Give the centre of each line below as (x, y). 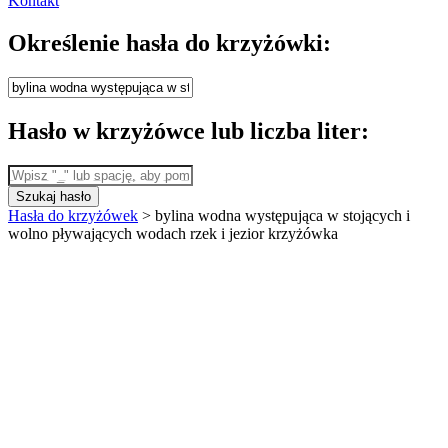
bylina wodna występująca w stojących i (282, 215)
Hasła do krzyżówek (73, 215)
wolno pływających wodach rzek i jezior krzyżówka (173, 233)
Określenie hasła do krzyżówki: (169, 42)
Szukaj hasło (53, 196)
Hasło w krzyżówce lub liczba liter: (188, 130)
